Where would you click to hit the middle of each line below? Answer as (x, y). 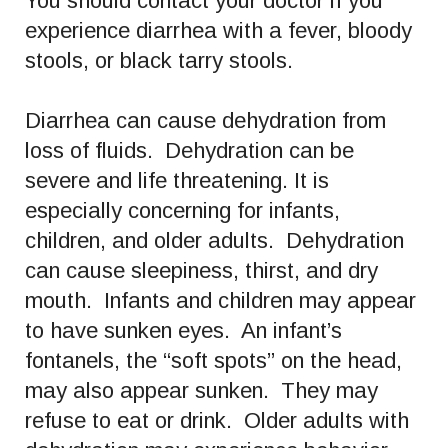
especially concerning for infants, (182, 210)
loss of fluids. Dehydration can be (189, 150)
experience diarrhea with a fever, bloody (218, 30)
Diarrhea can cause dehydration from (205, 120)
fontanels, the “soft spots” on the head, (213, 360)
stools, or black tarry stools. (159, 60)
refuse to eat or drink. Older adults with (217, 420)
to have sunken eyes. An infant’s (183, 330)
